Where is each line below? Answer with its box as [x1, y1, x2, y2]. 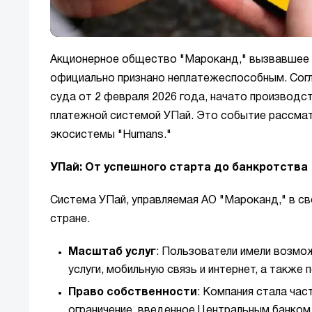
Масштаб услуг [68, 247, 156, 258]
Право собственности [68, 288, 197, 298]
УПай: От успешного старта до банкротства [50, 163, 308, 173]
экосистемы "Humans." [50, 130, 171, 141]
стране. [50, 214, 90, 225]
